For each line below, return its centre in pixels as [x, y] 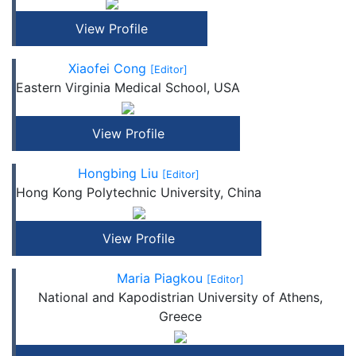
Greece [180, 316]
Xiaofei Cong [109, 68]
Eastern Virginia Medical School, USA [128, 87]
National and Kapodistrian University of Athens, [180, 297]
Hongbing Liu [120, 173]
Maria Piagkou [161, 278]
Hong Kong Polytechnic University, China [139, 192]
